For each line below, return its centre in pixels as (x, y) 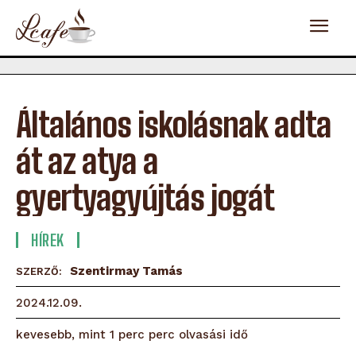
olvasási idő (213, 334)
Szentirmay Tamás (126, 271)
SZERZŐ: (39, 271)
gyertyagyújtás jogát (145, 197)
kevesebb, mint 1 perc (80, 335)
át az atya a (87, 161)
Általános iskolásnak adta (174, 124)
